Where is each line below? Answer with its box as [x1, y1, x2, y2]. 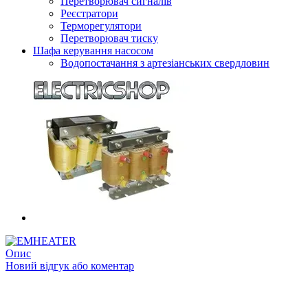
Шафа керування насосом [33, 45, 153, 56]
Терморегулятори [60, 20, 142, 32]
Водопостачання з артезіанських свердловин [60, 57, 269, 69]
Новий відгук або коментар [5, 260, 134, 272]
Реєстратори [60, 8, 118, 19]
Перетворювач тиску [60, 32, 158, 44]
